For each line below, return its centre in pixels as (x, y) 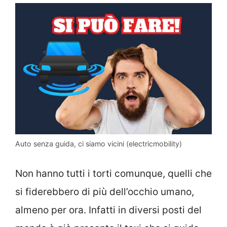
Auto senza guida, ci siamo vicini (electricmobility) (99, 143)
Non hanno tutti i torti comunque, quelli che (113, 174)
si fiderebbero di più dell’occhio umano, (105, 192)
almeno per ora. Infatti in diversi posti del (108, 210)
